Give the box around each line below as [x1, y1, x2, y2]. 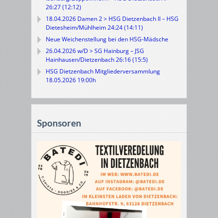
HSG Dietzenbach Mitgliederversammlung [46, 67, 160, 75]
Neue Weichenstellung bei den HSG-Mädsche [46, 35, 168, 43]
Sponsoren [37, 117, 81, 128]
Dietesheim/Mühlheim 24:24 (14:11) [46, 23, 143, 32]
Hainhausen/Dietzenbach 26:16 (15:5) [46, 55, 148, 64]
